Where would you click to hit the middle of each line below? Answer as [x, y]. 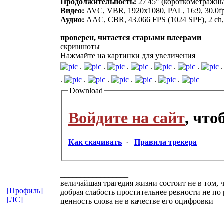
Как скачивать [95, 142]
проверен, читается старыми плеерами [131, 37]
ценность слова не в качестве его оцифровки [137, 201]
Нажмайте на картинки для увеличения [128, 55]
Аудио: [72, 19]
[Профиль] [25, 190]
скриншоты [80, 46]
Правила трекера [166, 142]
